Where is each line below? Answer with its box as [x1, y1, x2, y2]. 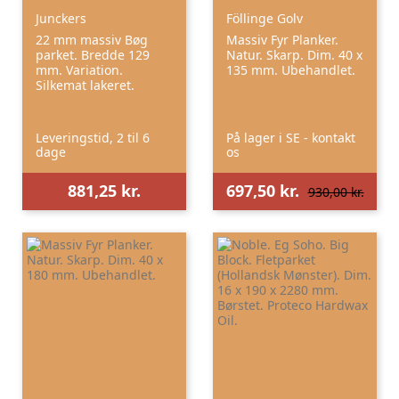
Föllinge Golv [226, 9, 303, 27]
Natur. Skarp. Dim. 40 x [226, 45, 362, 63]
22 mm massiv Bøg [36, 30, 148, 48]
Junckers [36, 9, 86, 27]
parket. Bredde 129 [36, 45, 150, 63]
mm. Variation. [36, 61, 123, 78]
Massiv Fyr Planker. [226, 30, 338, 48]
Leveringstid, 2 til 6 [36, 128, 150, 146]
